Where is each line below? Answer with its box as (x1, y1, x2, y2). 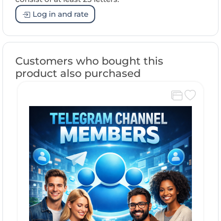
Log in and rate (33, 9, 89, 19)
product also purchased (15, 67, 141, 80)
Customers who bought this (15, 54, 163, 68)
